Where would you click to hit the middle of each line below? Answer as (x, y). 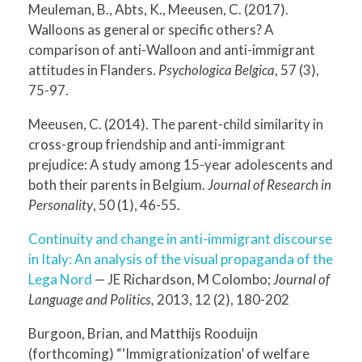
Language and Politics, (91, 299)
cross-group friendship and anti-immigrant (157, 144)
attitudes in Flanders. (93, 69)
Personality (61, 204)
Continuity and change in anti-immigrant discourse (180, 238)
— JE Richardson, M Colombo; (183, 279)
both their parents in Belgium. (118, 184)
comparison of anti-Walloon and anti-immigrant (172, 49)
